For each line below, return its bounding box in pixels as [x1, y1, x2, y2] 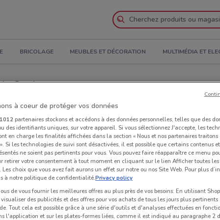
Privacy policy [95, 173, 133, 182]
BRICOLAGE [19, 48, 54, 56]
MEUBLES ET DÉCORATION [70, 48, 146, 56]
